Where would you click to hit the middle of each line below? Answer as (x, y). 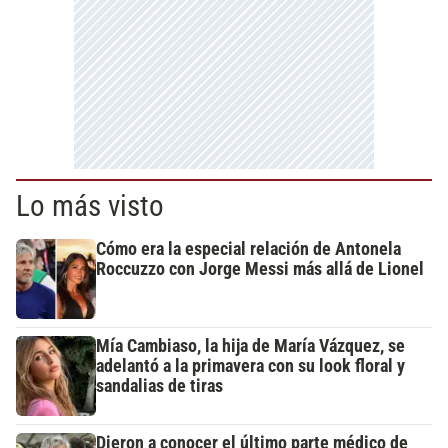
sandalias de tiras (159, 386)
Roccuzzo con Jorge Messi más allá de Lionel (260, 269)
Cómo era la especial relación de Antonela (248, 249)
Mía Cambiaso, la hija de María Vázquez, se (250, 346)
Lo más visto (90, 206)
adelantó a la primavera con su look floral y (250, 366)
